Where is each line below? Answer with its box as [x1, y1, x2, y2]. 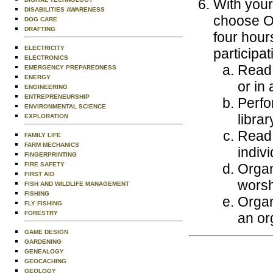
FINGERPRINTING [24, 151, 77, 158]
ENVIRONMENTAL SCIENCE [24, 103, 106, 110]
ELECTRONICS [24, 54, 68, 61]
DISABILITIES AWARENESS [24, 6, 105, 13]
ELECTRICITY [24, 44, 65, 51]
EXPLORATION [24, 113, 68, 119]
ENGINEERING [24, 83, 68, 90]
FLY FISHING [24, 200, 62, 207]
